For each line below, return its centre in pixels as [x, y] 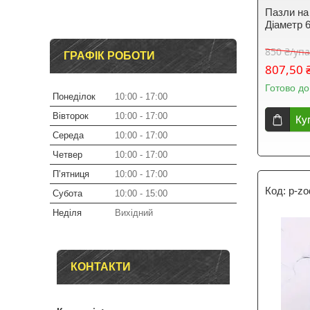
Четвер [67, 155]
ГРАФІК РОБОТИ [109, 56]
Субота [67, 193]
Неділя [67, 213]
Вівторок [71, 116]
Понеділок [74, 97]
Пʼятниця [71, 174]
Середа [68, 135]
